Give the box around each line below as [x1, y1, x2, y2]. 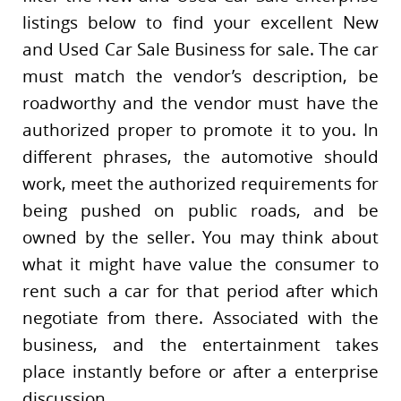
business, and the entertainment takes [22, 332, 379, 356]
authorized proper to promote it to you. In [22, 117, 379, 141]
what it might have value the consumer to [22, 252, 379, 276]
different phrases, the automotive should [22, 144, 379, 168]
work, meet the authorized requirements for [22, 171, 379, 195]
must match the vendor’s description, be [22, 64, 379, 88]
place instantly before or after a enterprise [22, 359, 379, 383]
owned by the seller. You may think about [22, 225, 379, 249]
